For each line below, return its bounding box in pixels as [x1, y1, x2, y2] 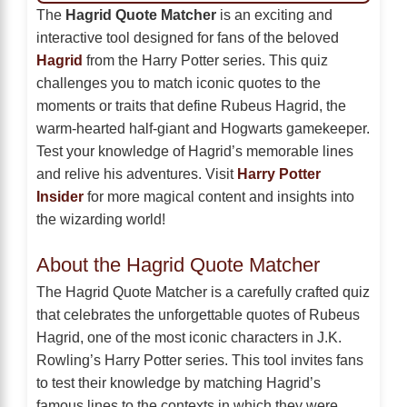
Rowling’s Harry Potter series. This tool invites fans [36, 352, 363, 369]
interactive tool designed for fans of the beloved [36, 29, 339, 46]
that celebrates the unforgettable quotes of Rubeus [36, 306, 360, 323]
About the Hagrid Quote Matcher [36, 253, 320, 277]
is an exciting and [216, 6, 333, 24]
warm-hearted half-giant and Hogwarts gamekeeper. [36, 120, 370, 137]
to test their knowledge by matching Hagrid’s [36, 374, 321, 392]
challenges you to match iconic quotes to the [36, 74, 321, 92]
